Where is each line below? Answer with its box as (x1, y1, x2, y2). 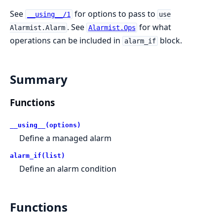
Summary (10, 71, 68, 87)
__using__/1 (27, 10, 71, 18)
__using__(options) (10, 121, 81, 129)
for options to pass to (72, 8, 157, 19)
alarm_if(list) (10, 151, 65, 159)
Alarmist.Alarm (10, 24, 65, 32)
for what (137, 22, 172, 33)
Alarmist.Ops (88, 24, 136, 32)
